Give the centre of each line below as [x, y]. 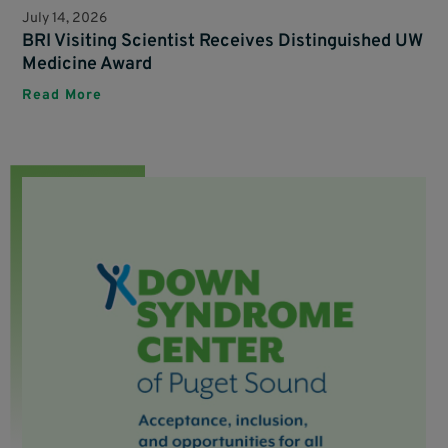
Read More [62, 96]
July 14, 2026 [65, 19]
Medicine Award [87, 65]
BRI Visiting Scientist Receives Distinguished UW [223, 42]
